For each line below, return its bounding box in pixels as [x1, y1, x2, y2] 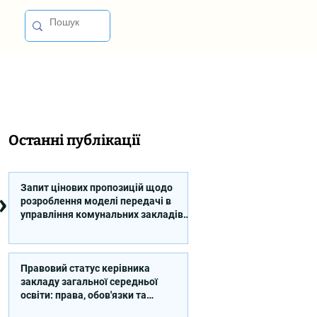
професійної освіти [21, 222, 110, 234]
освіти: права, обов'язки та [21, 289, 146, 301]
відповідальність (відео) [21, 303, 138, 314]
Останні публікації [8, 132, 140, 149]
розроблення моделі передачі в [21, 195, 171, 207]
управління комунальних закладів [21, 209, 183, 220]
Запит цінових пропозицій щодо [21, 182, 173, 193]
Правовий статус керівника [21, 263, 150, 274]
